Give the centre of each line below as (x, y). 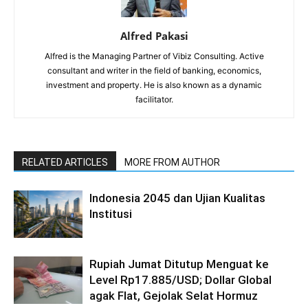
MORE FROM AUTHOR (172, 162)
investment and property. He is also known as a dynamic (154, 85)
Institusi (111, 213)
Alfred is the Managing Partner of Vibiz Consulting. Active (154, 56)
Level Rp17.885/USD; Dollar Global (180, 279)
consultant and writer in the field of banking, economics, (154, 70)
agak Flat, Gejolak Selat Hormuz (174, 295)
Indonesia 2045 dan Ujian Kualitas (177, 198)
